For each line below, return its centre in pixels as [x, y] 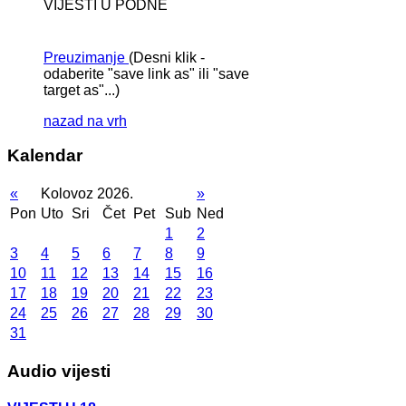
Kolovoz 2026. [87, 193]
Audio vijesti [59, 371]
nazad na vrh [85, 121]
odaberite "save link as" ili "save [146, 73]
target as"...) [82, 90]
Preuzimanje [84, 57]
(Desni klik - [167, 57]
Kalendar [45, 156]
